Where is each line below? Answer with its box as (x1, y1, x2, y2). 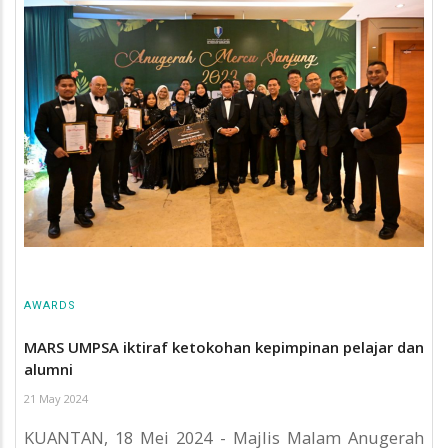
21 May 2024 (24, 390, 88, 406)
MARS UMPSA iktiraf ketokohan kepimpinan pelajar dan (24, 336, 424, 357)
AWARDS (24, 299, 76, 313)
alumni (24, 358, 73, 379)
